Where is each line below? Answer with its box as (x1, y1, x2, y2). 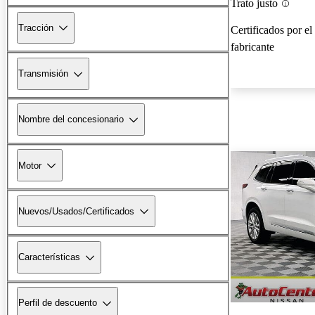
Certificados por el (231, 24, 312, 37)
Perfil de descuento (18, 297, 97, 309)
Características (18, 252, 80, 263)
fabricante (231, 41, 274, 53)
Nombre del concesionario (18, 114, 124, 125)
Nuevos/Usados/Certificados (18, 205, 134, 217)
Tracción (18, 22, 53, 33)
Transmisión (18, 68, 68, 79)
